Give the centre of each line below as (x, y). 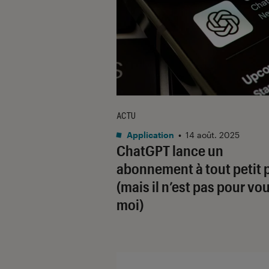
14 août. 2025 (213, 134)
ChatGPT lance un (170, 150)
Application (150, 134)
